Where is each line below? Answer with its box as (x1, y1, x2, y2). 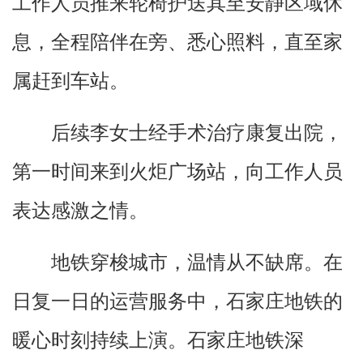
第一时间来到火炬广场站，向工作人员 (12, 160, 343, 182)
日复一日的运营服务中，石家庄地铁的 (12, 290, 343, 312)
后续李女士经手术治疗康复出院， (51, 122, 343, 143)
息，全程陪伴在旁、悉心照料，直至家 (12, 31, 343, 53)
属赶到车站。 (12, 70, 129, 92)
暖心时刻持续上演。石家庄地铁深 (12, 329, 304, 351)
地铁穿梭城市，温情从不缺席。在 (51, 251, 343, 273)
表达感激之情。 (12, 199, 148, 221)
